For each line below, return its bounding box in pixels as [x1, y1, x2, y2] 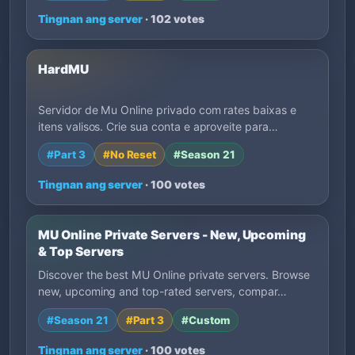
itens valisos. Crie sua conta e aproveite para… [38, 119, 278, 133]
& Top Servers [38, 244, 124, 259]
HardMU [38, 62, 89, 78]
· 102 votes [143, 13, 204, 26]
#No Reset [102, 148, 157, 161]
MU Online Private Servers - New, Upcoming [38, 227, 307, 242]
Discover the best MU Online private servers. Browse [38, 268, 310, 282]
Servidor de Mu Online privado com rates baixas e [38, 102, 296, 116]
